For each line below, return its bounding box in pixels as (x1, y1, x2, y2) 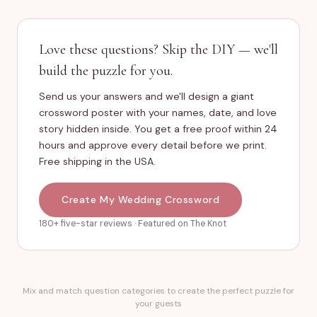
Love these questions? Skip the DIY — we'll (39, 41, 278, 58)
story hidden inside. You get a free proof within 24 (39, 122, 277, 135)
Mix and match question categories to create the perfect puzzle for (23, 285, 294, 296)
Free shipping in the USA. (39, 155, 156, 168)
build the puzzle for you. (39, 62, 173, 79)
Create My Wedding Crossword (62, 193, 220, 206)
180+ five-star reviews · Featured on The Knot (39, 218, 226, 229)
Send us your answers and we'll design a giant (39, 90, 254, 103)
